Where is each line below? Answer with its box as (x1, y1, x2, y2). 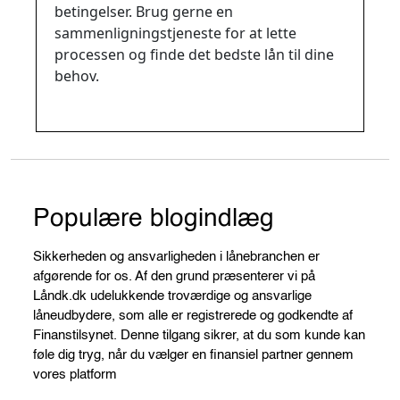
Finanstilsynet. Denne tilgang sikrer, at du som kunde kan (33, 328, 365, 342)
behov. (54, 65, 99, 86)
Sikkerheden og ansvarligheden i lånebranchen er (33, 249, 320, 263)
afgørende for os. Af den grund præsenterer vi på (33, 269, 315, 283)
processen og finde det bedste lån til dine (54, 44, 334, 64)
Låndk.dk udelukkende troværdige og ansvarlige (33, 288, 312, 303)
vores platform (33, 367, 117, 381)
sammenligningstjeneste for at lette (54, 22, 296, 43)
